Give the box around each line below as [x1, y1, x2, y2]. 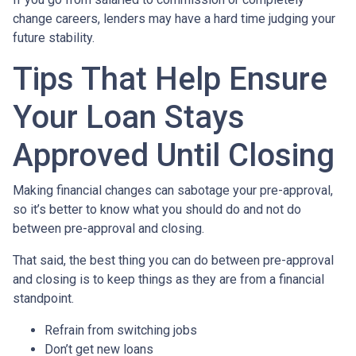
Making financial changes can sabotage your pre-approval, [13, 182, 333, 198]
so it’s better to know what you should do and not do [13, 201, 301, 217]
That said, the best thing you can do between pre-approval [13, 252, 334, 268]
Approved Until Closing [13, 136, 335, 174]
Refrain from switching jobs [44, 322, 197, 338]
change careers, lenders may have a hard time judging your [13, 10, 335, 26]
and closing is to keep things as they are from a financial [13, 271, 324, 287]
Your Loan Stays [13, 98, 245, 136]
